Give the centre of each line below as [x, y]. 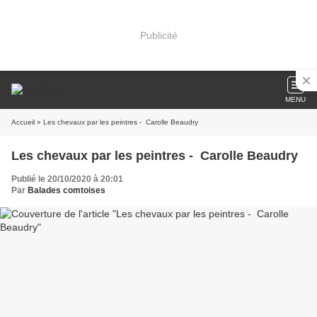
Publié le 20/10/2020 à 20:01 [67, 179]
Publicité [158, 35]
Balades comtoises [67, 190]
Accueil [23, 122]
